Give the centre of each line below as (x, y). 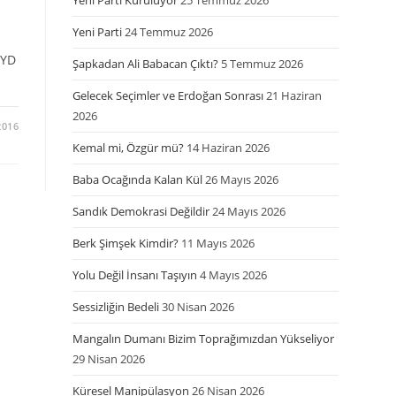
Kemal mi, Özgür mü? (129, 148)
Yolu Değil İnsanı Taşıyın (135, 275)
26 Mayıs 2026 (242, 179)
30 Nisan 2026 (198, 307)
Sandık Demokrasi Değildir (141, 211)
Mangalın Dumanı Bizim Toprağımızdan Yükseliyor (204, 339)
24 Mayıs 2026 (249, 211)
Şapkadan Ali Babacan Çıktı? (146, 64)
